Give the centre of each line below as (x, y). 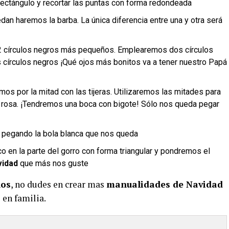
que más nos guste (53, 163)
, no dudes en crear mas (59, 184)
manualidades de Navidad (165, 184)
